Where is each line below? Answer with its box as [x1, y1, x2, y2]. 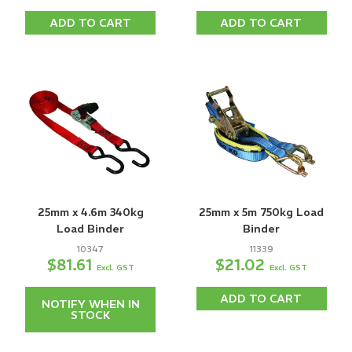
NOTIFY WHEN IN [41, 296, 140, 311]
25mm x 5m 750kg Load [199, 204, 324, 219]
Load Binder [57, 221, 125, 236]
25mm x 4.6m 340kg [37, 204, 144, 219]
